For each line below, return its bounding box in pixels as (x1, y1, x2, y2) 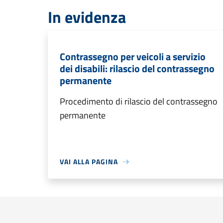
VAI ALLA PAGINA (60, 156, 118, 167)
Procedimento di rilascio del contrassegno (60, 95, 218, 108)
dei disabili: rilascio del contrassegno (60, 61, 215, 76)
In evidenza (48, 5, 126, 29)
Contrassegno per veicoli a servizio (60, 49, 206, 64)
